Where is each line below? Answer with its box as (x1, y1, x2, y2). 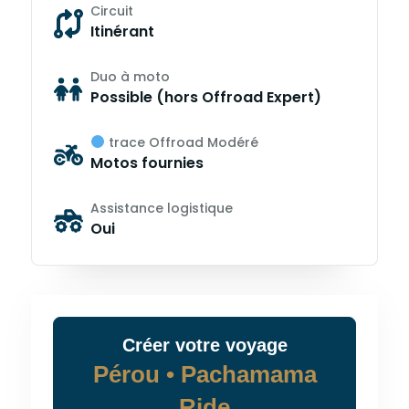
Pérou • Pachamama (92, 361, 317, 388)
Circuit (90, 2, 133, 20)
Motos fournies (90, 152, 204, 173)
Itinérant (90, 21, 154, 42)
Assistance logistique (90, 199, 233, 217)
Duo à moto (90, 68, 170, 86)
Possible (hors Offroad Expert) (90, 87, 321, 108)
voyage (219, 335, 288, 355)
